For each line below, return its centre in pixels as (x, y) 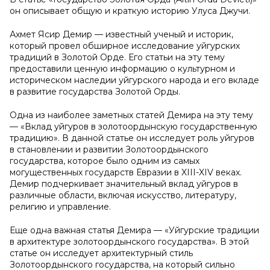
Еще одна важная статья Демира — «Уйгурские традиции (134, 230)
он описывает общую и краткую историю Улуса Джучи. (130, 11)
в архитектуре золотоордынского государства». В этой (129, 242)
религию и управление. (60, 207)
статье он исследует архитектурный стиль (101, 253)
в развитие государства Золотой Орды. (95, 92)
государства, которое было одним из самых (105, 161)
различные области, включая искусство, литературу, (123, 195)
